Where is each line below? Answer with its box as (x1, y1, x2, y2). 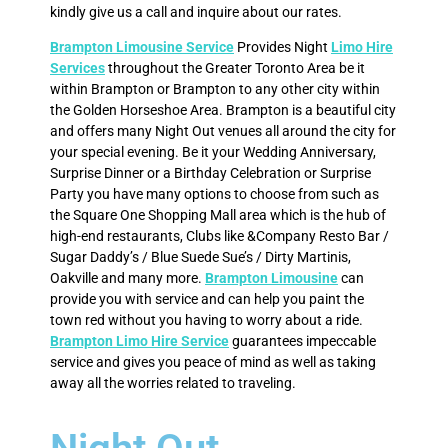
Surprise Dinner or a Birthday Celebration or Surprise (50, 165, 371, 182)
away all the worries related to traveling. (50, 375, 296, 392)
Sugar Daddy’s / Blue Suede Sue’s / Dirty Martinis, (50, 249, 351, 266)
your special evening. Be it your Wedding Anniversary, (50, 144, 376, 161)
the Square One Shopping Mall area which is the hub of (50, 207, 386, 224)
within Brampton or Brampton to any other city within (50, 81, 380, 98)
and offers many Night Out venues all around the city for (50, 123, 396, 140)
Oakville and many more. (50, 270, 205, 287)
